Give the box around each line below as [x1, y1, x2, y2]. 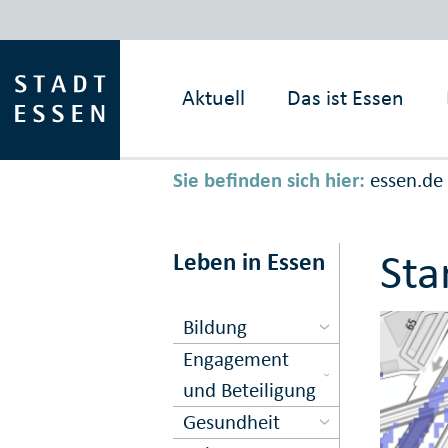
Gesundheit [183, 408, 281, 435]
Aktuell [182, 84, 246, 111]
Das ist [287, 84, 348, 111]
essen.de [369, 167, 443, 194]
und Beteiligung [183, 376, 317, 403]
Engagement [183, 345, 290, 372]
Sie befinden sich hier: [172, 167, 365, 194]
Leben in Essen [172, 246, 325, 278]
